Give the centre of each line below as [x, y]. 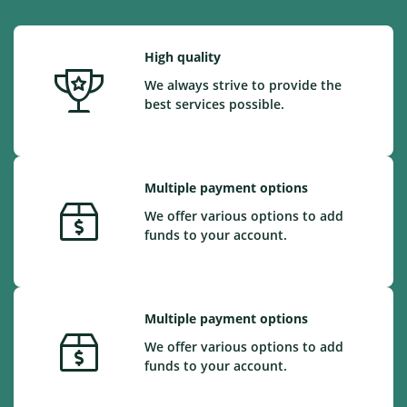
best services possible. [214, 104]
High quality [183, 57]
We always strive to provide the [243, 85]
